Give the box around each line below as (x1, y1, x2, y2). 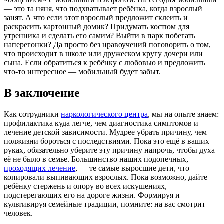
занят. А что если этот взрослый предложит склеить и (4, 13, 188, 22)
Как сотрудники (4, 110, 61, 119)
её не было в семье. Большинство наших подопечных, (4, 155, 188, 164)
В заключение (4, 86, 80, 100)
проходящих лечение (4, 164, 75, 173)
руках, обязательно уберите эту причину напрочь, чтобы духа (4, 146, 215, 155)
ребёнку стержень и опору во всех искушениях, (4, 182, 167, 191)
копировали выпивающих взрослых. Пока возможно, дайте (4, 173, 207, 182)
